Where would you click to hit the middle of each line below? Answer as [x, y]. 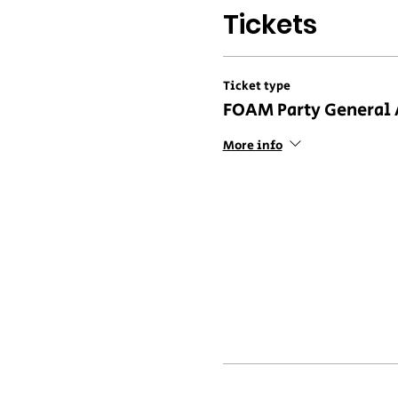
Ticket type [256, 87]
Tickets [270, 25]
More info [252, 146]
